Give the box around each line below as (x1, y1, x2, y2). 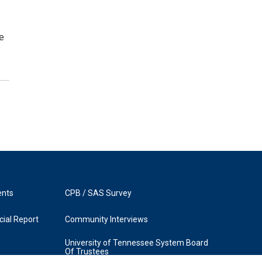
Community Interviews (64, 214, 148, 224)
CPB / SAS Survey (64, 188, 132, 198)
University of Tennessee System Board (64, 237, 208, 247)
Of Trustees (64, 246, 109, 256)
